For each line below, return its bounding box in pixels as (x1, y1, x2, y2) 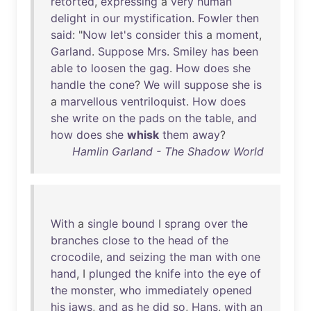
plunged (89, 267, 131, 280)
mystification (124, 11, 192, 25)
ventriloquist (121, 94, 186, 108)
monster (71, 283, 113, 297)
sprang (165, 217, 201, 230)
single (87, 217, 118, 230)
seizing (129, 250, 166, 264)
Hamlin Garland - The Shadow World (72, 144, 264, 158)
